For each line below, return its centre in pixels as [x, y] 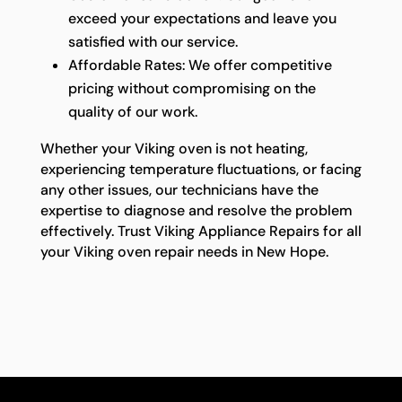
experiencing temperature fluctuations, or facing [201, 170]
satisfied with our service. [153, 42]
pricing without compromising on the [192, 89]
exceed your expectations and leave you [202, 19]
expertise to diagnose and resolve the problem [196, 211]
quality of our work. [132, 112]
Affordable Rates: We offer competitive [200, 66]
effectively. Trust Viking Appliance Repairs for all [201, 232]
